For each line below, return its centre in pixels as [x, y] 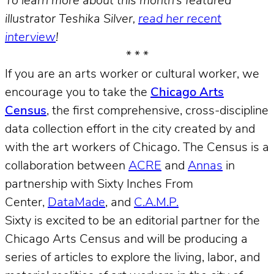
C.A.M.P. [156, 203]
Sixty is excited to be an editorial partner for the [132, 221]
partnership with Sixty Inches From [99, 184]
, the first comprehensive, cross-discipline [157, 111]
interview [30, 38]
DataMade [76, 203]
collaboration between [67, 166]
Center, [26, 203]
